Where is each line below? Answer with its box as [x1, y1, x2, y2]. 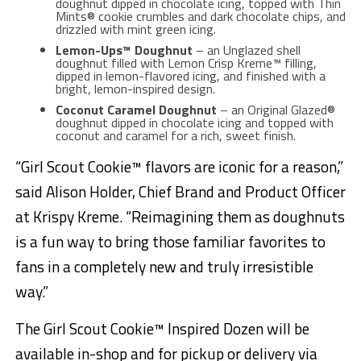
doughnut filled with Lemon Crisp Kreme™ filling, [55, 52, 317, 73]
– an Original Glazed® [216, 99, 335, 119]
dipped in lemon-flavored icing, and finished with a [55, 65, 326, 85]
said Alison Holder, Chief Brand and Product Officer [15, 179, 346, 203]
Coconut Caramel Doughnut [55, 99, 217, 119]
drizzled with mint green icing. [55, 19, 216, 39]
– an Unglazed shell [192, 39, 301, 60]
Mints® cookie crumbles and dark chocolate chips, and [55, 6, 346, 26]
